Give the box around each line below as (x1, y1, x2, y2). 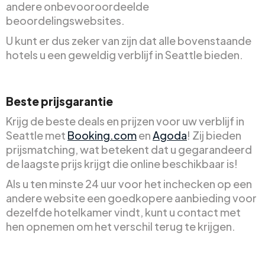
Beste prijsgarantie (6, 93, 113, 108)
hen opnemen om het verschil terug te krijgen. (6, 219, 235, 233)
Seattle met (6, 128, 67, 142)
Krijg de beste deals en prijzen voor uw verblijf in (6, 114, 244, 128)
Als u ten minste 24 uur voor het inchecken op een (6, 176, 252, 190)
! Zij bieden (187, 128, 241, 142)
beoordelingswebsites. (6, 13, 125, 27)
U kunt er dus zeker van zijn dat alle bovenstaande (6, 33, 251, 47)
